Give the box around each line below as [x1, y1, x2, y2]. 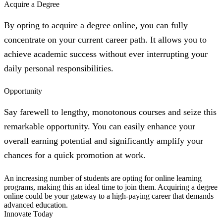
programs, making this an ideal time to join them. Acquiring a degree [4, 182, 218, 191]
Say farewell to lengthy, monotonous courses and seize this [4, 107, 217, 117]
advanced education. [4, 200, 68, 209]
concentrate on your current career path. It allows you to [4, 34, 207, 45]
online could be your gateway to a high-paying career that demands [4, 191, 214, 200]
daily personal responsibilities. [4, 63, 113, 73]
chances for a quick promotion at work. [4, 150, 146, 160]
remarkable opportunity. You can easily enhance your [4, 121, 195, 131]
